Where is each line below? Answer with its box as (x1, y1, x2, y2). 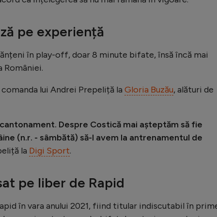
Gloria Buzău (124, 84, 173, 95)
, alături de (173, 84, 214, 95)
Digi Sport (29, 145, 70, 156)
